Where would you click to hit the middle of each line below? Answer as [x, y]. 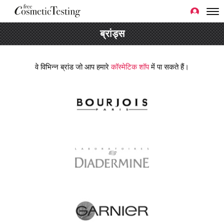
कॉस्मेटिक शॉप [130, 67]
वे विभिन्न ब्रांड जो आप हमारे [73, 67]
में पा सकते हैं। [169, 67]
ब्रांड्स [112, 33]
